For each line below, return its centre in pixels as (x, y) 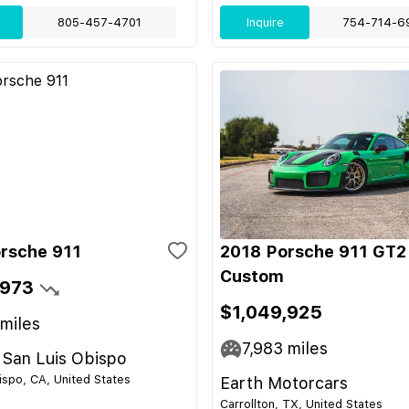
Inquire (265, 22)
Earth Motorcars (284, 383)
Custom (252, 276)
